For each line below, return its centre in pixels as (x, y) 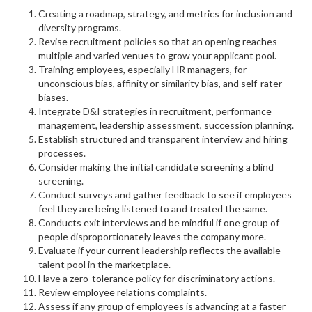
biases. (53, 97)
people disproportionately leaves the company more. (152, 236)
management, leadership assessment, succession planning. (166, 125)
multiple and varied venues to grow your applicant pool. (157, 55)
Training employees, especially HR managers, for (142, 69)
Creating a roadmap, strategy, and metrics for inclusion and (165, 14)
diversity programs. (80, 28)
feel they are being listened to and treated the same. (153, 209)
